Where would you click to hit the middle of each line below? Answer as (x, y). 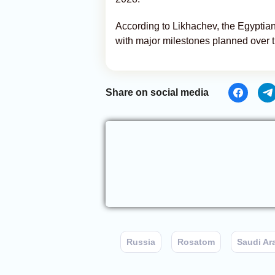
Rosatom (196, 242)
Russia (141, 242)
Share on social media (157, 92)
